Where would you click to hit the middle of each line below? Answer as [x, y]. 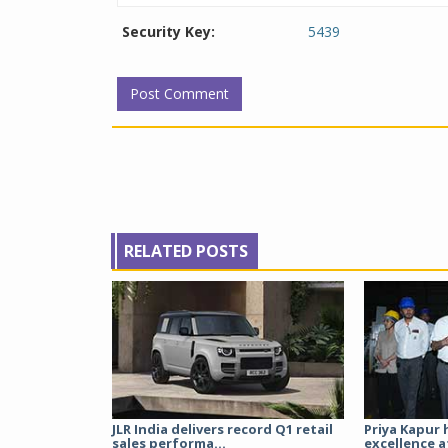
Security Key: [168, 31]
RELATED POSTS [186, 250]
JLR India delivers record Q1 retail [222, 428]
